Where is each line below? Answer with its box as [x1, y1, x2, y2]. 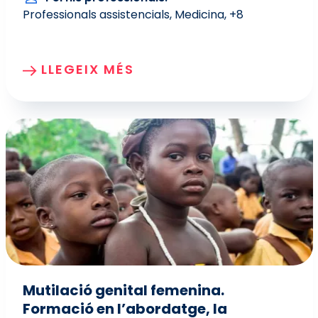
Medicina [174, 6, 224, 23]
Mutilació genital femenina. [22, 280, 224, 301]
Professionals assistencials [22, 6, 170, 23]
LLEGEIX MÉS [40, 60, 134, 79]
